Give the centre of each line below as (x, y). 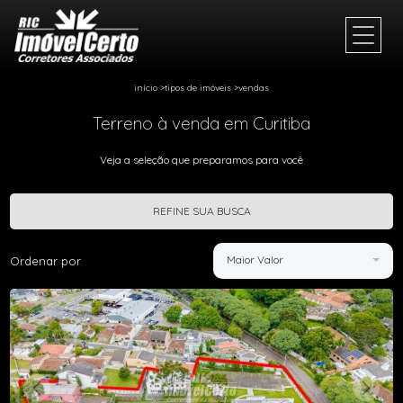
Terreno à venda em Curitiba (201, 123)
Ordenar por (46, 261)
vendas (254, 88)
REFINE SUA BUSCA (201, 211)
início (146, 88)
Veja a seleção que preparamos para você (201, 160)
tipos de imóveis (198, 88)
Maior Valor (255, 260)
